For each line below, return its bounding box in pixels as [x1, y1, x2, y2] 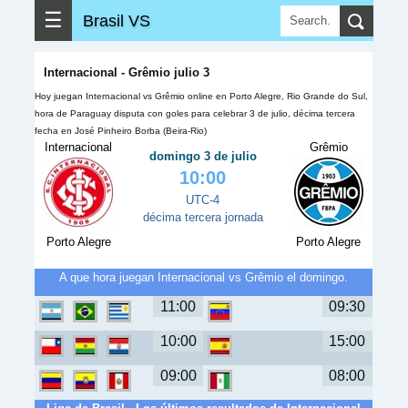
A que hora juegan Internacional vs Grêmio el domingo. [59, 270, 348, 284]
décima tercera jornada [142, 210, 263, 224]
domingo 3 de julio [148, 149, 257, 163]
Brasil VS [83, 11, 150, 30]
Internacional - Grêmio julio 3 [44, 66, 209, 79]
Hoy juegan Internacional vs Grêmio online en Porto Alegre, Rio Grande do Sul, [35, 91, 368, 101]
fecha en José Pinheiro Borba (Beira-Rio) [35, 126, 207, 136]
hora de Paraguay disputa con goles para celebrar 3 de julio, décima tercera [35, 108, 355, 118]
